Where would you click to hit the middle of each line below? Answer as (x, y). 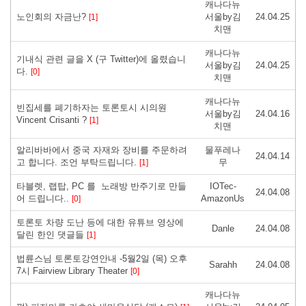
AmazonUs (223, 198)
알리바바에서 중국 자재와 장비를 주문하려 (102, 150)
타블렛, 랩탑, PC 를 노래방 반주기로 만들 (101, 186)
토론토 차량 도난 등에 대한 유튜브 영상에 (100, 222)
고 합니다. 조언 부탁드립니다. (78, 162)
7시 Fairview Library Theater (73, 270)
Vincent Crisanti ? (53, 120)
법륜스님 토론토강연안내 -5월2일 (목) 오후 (102, 258)
